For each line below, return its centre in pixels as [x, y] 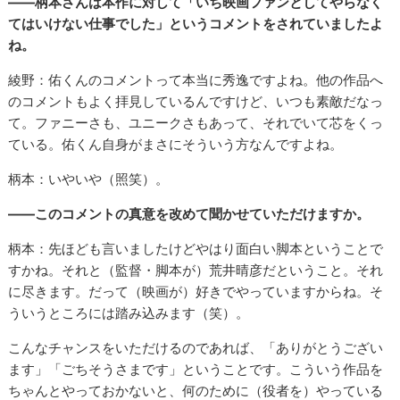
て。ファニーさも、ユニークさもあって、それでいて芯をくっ [196, 123]
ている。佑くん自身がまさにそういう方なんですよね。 [176, 145]
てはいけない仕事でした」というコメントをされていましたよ [196, 24]
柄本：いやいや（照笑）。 [89, 179]
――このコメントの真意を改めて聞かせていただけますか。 [189, 214]
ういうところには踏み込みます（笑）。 [129, 313]
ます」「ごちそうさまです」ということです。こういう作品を [196, 370]
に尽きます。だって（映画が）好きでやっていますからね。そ [196, 292]
